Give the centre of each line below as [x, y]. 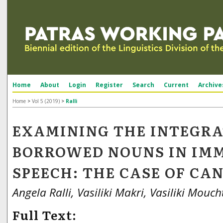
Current [176, 85]
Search [143, 85]
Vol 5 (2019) [46, 101]
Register [109, 85]
